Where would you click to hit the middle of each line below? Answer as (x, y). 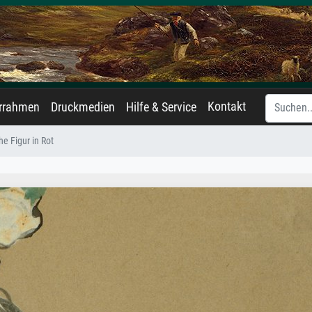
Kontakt (227, 107)
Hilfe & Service (161, 107)
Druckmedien (83, 107)
